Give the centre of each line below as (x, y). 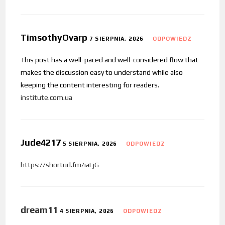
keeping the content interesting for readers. (90, 85)
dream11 (39, 210)
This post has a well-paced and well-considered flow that (110, 60)
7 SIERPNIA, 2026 (116, 39)
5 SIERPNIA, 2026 (90, 144)
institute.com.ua (47, 98)
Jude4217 (42, 143)
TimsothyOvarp (55, 38)
